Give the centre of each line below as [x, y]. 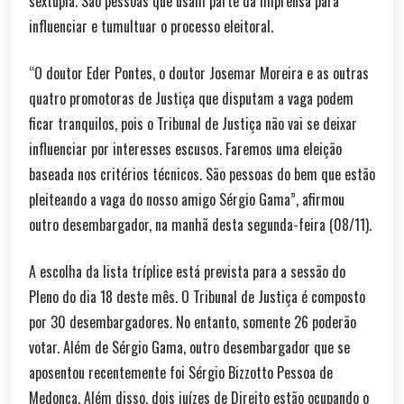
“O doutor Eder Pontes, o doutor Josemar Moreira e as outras [199, 73]
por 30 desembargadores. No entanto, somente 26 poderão [193, 321]
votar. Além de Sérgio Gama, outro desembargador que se [189, 347]
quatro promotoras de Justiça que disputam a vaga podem [191, 98]
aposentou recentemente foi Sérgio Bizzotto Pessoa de [181, 372]
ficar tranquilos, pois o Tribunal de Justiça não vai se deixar [193, 123]
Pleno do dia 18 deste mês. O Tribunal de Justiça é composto [197, 296]
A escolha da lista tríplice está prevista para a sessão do [187, 271]
